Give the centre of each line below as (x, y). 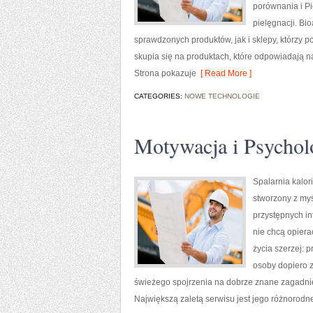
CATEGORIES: (159, 96)
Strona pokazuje (165, 73)
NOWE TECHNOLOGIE (222, 96)
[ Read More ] (224, 73)
